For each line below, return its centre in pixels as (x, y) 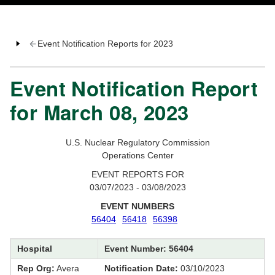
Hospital (35, 249)
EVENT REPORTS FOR (137, 175)
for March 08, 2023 (99, 112)
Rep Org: (36, 269)
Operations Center (137, 156)
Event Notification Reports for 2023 (105, 44)
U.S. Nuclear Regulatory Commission (137, 143)
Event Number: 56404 (149, 249)
